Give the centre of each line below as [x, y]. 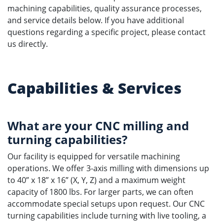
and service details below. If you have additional [96, 20]
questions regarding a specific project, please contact [107, 32]
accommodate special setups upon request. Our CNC [106, 204]
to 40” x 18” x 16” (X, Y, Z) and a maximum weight [96, 180]
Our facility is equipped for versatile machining [94, 156]
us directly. [28, 44]
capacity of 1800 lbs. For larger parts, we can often [100, 192]
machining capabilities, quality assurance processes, [105, 8]
